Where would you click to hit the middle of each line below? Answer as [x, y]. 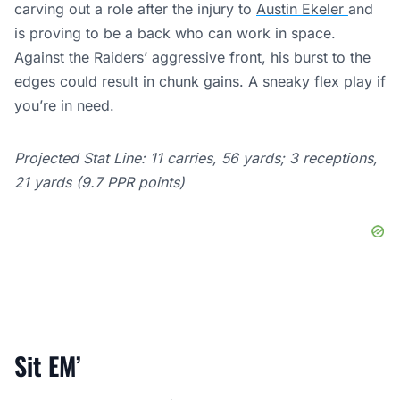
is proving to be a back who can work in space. [175, 33]
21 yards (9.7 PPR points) [100, 183]
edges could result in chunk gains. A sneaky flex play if [200, 82]
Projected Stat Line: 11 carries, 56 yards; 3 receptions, [196, 158]
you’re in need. [64, 106]
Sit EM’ [48, 366]
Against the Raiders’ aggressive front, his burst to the [192, 58]
